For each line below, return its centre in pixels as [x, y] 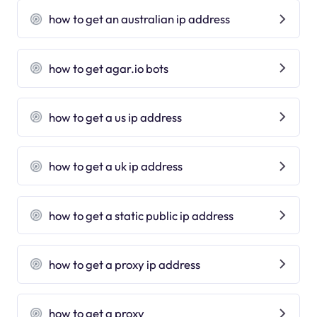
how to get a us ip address [116, 117]
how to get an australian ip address [140, 19]
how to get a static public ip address [142, 215]
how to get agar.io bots [109, 68]
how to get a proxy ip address [125, 264]
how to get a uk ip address [116, 166]
